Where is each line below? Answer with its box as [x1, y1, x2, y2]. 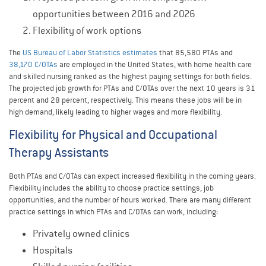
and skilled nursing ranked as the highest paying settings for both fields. [9, 71, 252, 81]
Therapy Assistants [9, 144, 109, 160]
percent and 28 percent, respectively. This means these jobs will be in [9, 94, 242, 105]
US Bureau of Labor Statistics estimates [23, 47, 157, 58]
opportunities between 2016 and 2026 [33, 7, 195, 20]
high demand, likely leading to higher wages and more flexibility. [9, 106, 222, 117]
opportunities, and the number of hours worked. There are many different [9, 194, 251, 205]
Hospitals [33, 243, 72, 256]
